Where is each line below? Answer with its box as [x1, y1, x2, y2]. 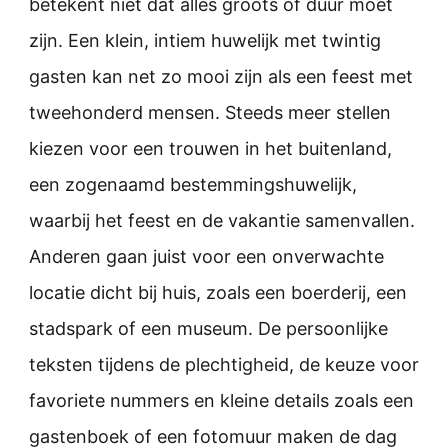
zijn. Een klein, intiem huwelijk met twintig [29, 29, 381, 51]
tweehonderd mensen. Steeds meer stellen [29, 101, 391, 123]
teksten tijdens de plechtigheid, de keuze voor [29, 353, 419, 375]
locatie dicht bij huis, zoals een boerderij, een [29, 281, 407, 303]
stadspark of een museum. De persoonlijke [29, 317, 388, 339]
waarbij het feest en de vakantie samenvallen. [29, 209, 415, 231]
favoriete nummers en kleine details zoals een [29, 389, 414, 411]
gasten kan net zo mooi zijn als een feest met [29, 65, 413, 87]
